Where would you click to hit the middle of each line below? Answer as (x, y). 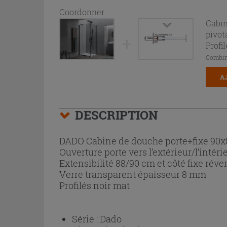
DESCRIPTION (117, 115)
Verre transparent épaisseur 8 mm (133, 174)
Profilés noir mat (94, 185)
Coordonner (82, 12)
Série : (86, 219)
